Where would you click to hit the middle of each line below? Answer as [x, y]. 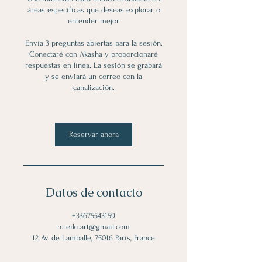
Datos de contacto [94, 192]
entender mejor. [94, 21]
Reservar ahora [94, 134]
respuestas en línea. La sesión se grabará [94, 65]
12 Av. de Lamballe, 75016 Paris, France [94, 238]
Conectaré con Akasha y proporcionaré [94, 54]
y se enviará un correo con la [94, 76]
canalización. [94, 87]
